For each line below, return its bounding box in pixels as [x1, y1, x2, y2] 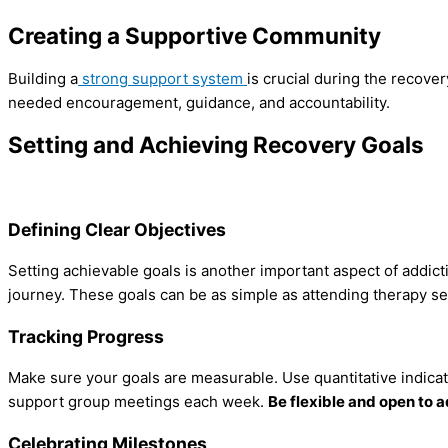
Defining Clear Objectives [8, 218, 226, 240]
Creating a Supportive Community [8, 22, 381, 50]
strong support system [78, 68, 247, 88]
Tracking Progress [8, 325, 164, 347]
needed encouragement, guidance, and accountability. [8, 92, 390, 112]
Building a [8, 68, 78, 88]
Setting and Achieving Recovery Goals [8, 131, 424, 159]
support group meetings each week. [8, 392, 268, 412]
